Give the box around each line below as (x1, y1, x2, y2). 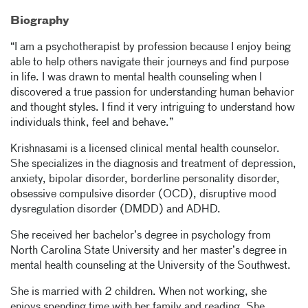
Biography (10, 16, 69, 27)
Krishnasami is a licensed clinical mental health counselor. (10, 144, 280, 155)
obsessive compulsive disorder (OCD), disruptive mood (10, 189, 276, 200)
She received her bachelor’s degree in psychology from (10, 230, 271, 241)
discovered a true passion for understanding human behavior (10, 87, 294, 98)
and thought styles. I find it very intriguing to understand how (10, 102, 295, 113)
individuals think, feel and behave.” (10, 118, 173, 129)
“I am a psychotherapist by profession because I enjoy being (10, 42, 291, 53)
